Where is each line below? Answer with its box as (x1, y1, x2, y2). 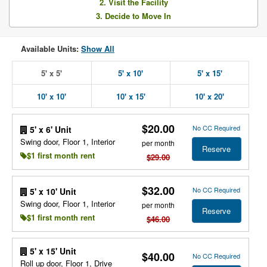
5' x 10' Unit (27, 185, 76, 197)
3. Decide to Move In (96, 10, 171, 21)
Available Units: (21, 43, 81, 54)
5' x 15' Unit (27, 245, 76, 257)
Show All (81, 43, 114, 54)
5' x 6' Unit (27, 123, 72, 135)
